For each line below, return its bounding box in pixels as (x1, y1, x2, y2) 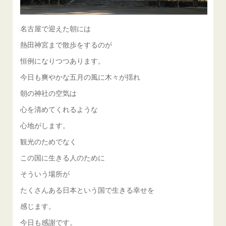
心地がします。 (20, 120, 70, 130)
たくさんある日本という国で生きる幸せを (20, 184, 155, 195)
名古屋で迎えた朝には (20, 23, 91, 33)
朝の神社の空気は (20, 87, 77, 98)
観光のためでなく (20, 136, 77, 146)
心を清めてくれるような (20, 103, 98, 114)
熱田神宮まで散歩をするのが (20, 39, 112, 49)
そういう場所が (20, 168, 70, 179)
